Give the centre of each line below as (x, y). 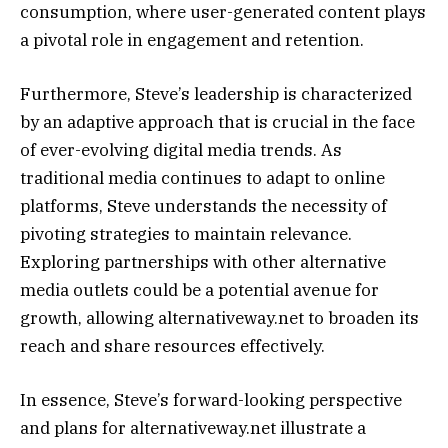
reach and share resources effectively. (172, 345)
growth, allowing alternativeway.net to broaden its (219, 317)
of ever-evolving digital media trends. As (181, 149)
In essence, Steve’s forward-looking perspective (211, 399)
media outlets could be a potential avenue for (199, 289)
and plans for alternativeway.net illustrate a (193, 427)
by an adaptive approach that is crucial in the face (217, 121)
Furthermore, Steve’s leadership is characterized (216, 93)
